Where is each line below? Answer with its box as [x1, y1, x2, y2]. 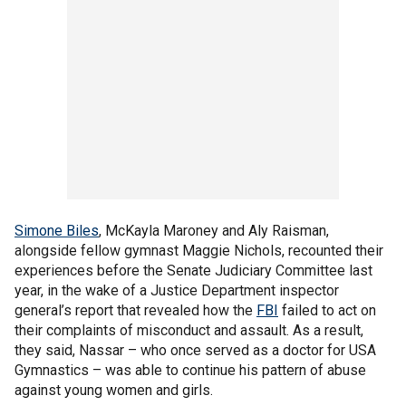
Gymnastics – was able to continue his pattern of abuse [14, 362, 366, 379]
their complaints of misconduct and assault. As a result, [14, 322, 363, 339]
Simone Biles [14, 222, 99, 239]
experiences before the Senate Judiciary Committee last [14, 262, 372, 279]
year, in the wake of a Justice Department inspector [14, 282, 339, 299]
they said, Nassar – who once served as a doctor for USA [14, 342, 376, 359]
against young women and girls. [14, 382, 213, 399]
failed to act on [278, 302, 376, 319]
